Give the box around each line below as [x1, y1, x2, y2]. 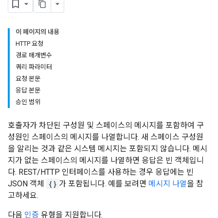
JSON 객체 [8, 179, 46, 188]
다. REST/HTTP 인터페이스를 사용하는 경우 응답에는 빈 [8, 167, 194, 177]
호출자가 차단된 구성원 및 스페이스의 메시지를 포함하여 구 [8, 121, 204, 130]
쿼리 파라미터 [16, 63, 52, 71]
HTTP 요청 [16, 40, 43, 47]
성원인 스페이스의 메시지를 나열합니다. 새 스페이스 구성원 [8, 132, 203, 142]
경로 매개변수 [16, 52, 52, 59]
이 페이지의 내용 [16, 28, 59, 36]
